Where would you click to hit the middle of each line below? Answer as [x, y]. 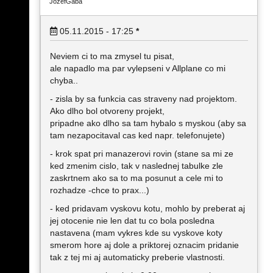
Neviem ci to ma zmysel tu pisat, [112, 56]
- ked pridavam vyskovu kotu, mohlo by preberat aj [147, 208]
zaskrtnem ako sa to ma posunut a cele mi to [136, 178]
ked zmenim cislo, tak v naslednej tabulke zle [136, 166]
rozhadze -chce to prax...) [100, 190]
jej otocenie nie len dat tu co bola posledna [132, 221]
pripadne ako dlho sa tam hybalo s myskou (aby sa [148, 123]
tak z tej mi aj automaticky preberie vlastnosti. [137, 257]
